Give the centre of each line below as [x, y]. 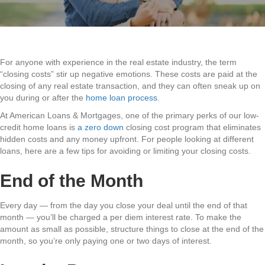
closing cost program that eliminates [192, 127]
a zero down [101, 127]
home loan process [122, 98]
